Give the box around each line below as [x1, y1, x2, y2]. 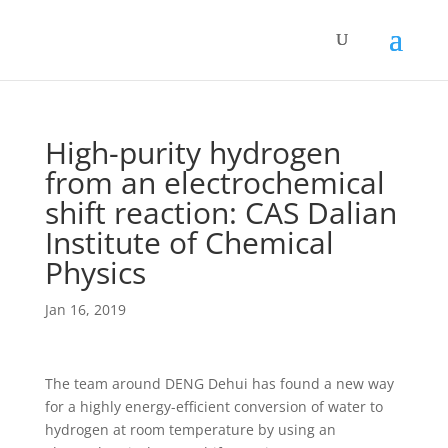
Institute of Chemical [44, 222, 334, 263]
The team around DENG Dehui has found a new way [44, 374, 394, 393]
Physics [44, 252, 146, 293]
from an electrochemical [44, 162, 385, 203]
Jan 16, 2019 [44, 300, 126, 319]
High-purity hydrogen [44, 132, 341, 173]
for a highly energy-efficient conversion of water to [44, 397, 383, 416]
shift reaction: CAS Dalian [44, 192, 397, 233]
